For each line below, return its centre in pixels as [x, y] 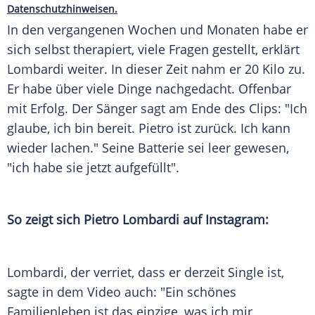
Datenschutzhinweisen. [62, 9]
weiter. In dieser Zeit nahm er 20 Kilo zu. [185, 69]
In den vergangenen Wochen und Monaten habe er [157, 30]
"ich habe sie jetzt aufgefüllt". [93, 168]
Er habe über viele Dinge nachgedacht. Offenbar [149, 89]
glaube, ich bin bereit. [73, 128]
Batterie [161, 148]
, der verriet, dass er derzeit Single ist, [174, 272]
